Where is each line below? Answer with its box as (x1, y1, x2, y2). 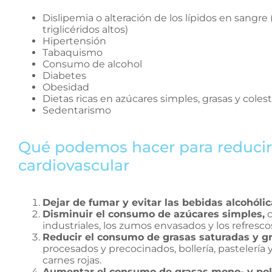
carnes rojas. (42, 254, 101, 267)
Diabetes (42, 69, 86, 81)
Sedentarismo (42, 104, 111, 116)
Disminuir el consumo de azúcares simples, (42, 208, 265, 220)
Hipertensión (42, 35, 106, 47)
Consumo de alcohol (42, 58, 142, 70)
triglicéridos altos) (42, 23, 128, 35)
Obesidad (42, 81, 89, 93)
